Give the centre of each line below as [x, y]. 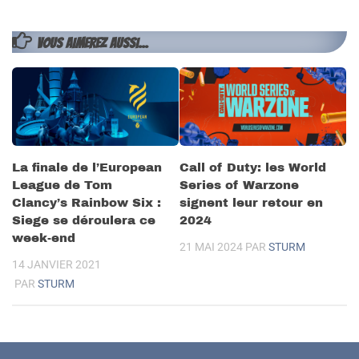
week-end [44, 238]
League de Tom [62, 186]
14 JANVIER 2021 [56, 265]
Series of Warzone [239, 186]
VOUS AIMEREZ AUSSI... [92, 43]
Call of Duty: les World [253, 168]
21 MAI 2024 [211, 247]
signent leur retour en [251, 203]
